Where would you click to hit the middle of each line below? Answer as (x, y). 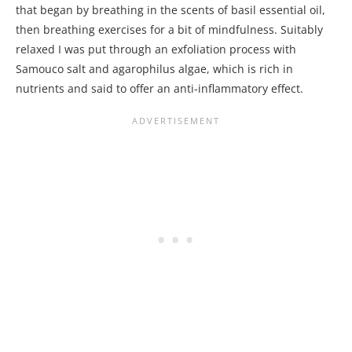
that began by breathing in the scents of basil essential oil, (170, 10)
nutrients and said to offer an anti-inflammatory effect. (161, 89)
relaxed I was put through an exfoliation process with (156, 49)
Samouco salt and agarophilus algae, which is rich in (154, 69)
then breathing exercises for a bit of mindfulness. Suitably (169, 30)
